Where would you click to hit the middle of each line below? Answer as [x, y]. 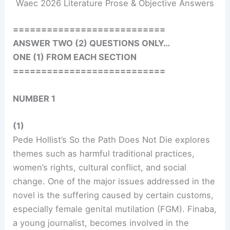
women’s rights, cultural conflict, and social [100, 167]
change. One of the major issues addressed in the [114, 181]
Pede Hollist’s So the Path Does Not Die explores [112, 139]
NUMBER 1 [34, 98]
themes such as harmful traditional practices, [104, 153]
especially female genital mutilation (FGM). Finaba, [115, 209]
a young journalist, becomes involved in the [101, 223]
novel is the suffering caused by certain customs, [113, 195]
